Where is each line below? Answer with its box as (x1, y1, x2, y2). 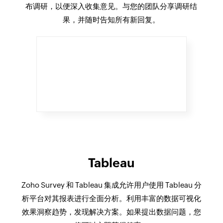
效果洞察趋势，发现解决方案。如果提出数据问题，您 (21, 207, 201, 216)
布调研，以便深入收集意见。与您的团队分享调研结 (25, 1, 198, 10)
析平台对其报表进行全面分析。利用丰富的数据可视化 (21, 194, 201, 203)
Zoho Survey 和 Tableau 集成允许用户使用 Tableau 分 (21, 180, 202, 189)
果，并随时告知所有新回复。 (63, 15, 160, 24)
